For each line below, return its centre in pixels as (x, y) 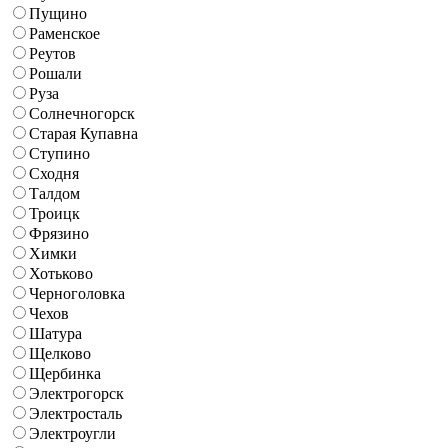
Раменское (64, 33)
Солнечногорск (82, 113)
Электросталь (75, 413)
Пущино (58, 13)
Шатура (55, 333)
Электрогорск (76, 393)
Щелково (60, 353)
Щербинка (65, 373)
